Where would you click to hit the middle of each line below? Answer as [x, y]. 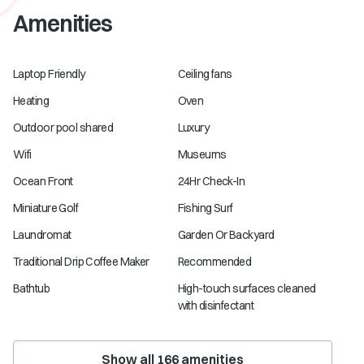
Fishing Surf [205, 208]
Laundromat [42, 235]
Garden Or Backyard [226, 235]
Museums [202, 154]
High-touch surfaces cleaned [247, 288]
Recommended [214, 262]
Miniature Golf [46, 208]
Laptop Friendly [49, 74]
